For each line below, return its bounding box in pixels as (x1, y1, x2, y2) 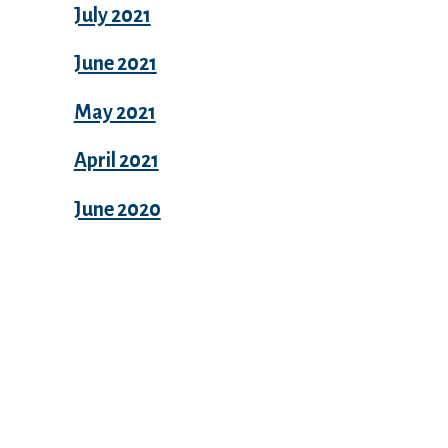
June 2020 (73, 197, 161, 220)
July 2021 (73, 3, 151, 26)
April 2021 (73, 149, 159, 172)
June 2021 (73, 52, 157, 75)
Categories (33, 413, 162, 445)
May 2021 (73, 100, 156, 123)
